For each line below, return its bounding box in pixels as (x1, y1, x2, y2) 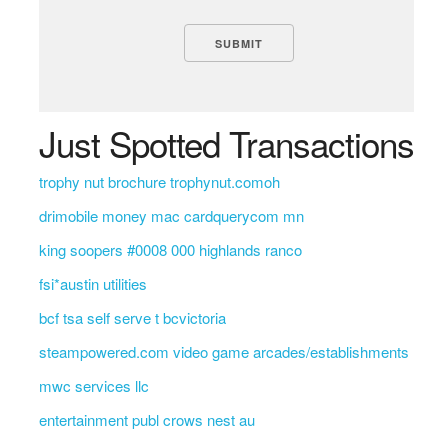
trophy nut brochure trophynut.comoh (38, 171, 280, 192)
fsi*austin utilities (38, 273, 147, 294)
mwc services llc (38, 375, 149, 396)
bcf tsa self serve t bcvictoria (38, 307, 226, 328)
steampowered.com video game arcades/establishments (38, 341, 409, 362)
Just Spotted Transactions (38, 118, 414, 168)
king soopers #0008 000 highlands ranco (38, 239, 302, 260)
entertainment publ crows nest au (38, 409, 255, 430)
